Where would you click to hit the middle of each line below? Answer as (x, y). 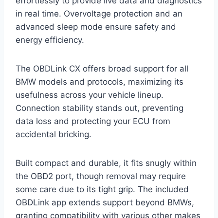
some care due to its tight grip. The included (102, 189)
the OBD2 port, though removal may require (101, 176)
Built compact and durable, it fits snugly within (106, 163)
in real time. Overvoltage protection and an (99, 13)
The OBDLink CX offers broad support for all (102, 68)
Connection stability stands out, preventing (100, 108)
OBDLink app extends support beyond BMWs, (105, 202)
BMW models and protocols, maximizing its (100, 82)
